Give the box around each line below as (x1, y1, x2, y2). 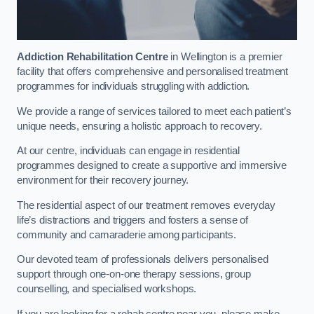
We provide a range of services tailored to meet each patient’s (17, 105, 292, 117)
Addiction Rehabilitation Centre (17, 51, 168, 63)
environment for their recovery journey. (17, 175, 192, 186)
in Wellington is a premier (168, 51, 282, 63)
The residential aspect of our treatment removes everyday (17, 199, 275, 211)
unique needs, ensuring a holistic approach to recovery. (17, 120, 263, 132)
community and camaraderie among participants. (17, 228, 236, 240)
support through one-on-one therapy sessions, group (17, 268, 251, 280)
